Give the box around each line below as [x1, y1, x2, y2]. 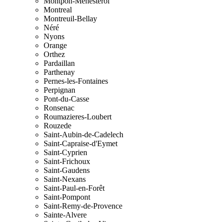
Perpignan [44, 86, 75, 95]
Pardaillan [44, 59, 75, 68]
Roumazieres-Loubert [44, 112, 111, 121]
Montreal [44, 5, 72, 14]
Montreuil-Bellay [44, 14, 97, 23]
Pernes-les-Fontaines [44, 77, 108, 86]
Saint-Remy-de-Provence [44, 202, 122, 211]
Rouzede [44, 121, 71, 130]
